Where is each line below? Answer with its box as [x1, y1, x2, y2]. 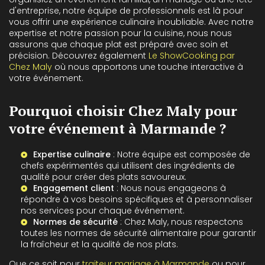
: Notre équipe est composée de [111, 148, 250, 160]
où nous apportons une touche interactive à [52, 60, 243, 73]
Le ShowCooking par [148, 49, 235, 62]
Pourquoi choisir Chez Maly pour [9, 101, 237, 120]
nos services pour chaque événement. [21, 204, 185, 216]
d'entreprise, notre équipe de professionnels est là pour [9, 4, 243, 17]
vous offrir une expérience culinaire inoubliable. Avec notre [9, 15, 254, 28]
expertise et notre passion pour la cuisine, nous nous [9, 27, 232, 39]
